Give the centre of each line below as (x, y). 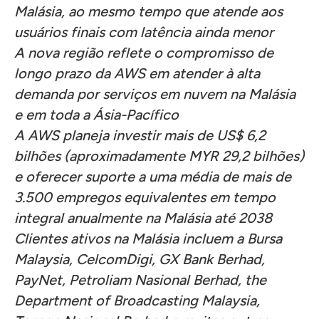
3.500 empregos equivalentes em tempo (145, 197)
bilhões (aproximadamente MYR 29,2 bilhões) (159, 156)
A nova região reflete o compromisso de (144, 53)
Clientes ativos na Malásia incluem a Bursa (148, 239)
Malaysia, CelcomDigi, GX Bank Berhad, (140, 259)
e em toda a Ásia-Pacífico (96, 115)
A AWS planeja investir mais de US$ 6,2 (140, 135)
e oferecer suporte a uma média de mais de (153, 177)
